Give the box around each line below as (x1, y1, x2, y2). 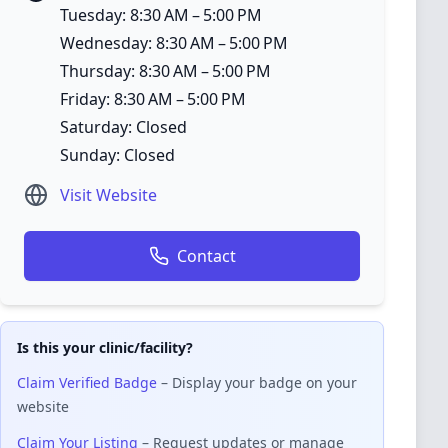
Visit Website (60, 184, 157, 206)
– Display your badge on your (157, 373, 357, 392)
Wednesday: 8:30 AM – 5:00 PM (60, 32, 288, 54)
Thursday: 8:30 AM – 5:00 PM (60, 60, 271, 82)
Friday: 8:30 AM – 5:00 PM (60, 88, 246, 110)
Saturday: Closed (60, 116, 187, 138)
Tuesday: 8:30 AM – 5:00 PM (60, 4, 262, 26)
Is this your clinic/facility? (17, 338, 193, 357)
